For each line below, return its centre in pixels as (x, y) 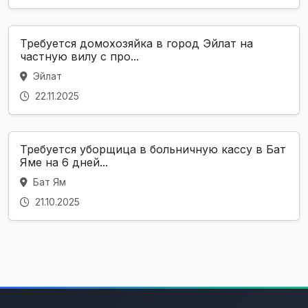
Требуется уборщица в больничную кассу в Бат (153, 150)
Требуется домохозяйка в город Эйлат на (136, 44)
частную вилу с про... (79, 57)
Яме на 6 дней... (64, 163)
